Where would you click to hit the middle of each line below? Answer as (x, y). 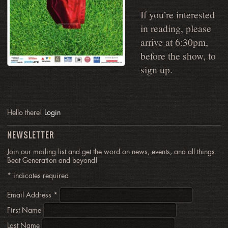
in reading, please (176, 28)
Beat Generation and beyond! (53, 160)
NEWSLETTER (31, 135)
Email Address (31, 195)
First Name (25, 210)
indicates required (40, 176)
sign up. (157, 69)
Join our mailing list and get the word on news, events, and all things (111, 151)
